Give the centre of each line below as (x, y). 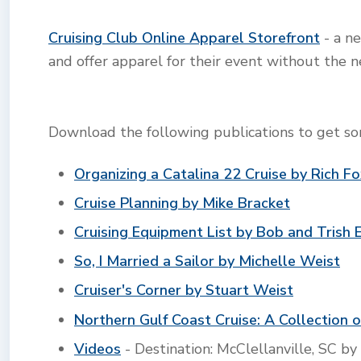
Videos (98, 349)
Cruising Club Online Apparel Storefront (184, 38)
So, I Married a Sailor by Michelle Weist (207, 261)
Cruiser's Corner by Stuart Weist (184, 290)
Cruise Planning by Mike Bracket (182, 203)
